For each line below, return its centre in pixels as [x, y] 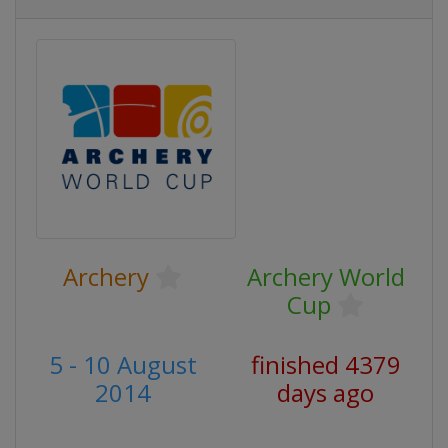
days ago [325, 392]
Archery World [325, 276]
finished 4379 [325, 364]
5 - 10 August [122, 364]
